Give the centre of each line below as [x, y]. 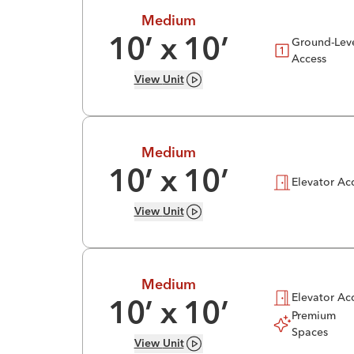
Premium [314, 315]
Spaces [310, 331]
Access [309, 58]
